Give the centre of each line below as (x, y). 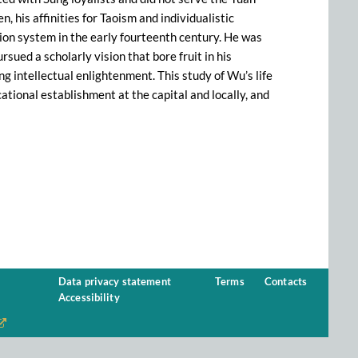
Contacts (286, 282)
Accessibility (89, 298)
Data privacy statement (115, 282)
